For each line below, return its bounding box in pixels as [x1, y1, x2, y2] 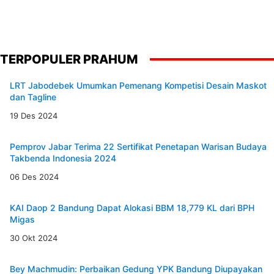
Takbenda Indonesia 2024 [10, 153, 116, 164]
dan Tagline [10, 92, 56, 103]
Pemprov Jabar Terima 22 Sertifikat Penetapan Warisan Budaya [10, 141, 267, 152]
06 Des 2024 [10, 172, 59, 182]
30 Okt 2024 [10, 233, 57, 243]
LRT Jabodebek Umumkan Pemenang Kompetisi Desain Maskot [10, 80, 267, 91]
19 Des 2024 [10, 111, 57, 121]
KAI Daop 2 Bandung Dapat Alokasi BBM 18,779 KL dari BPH [10, 202, 254, 213]
